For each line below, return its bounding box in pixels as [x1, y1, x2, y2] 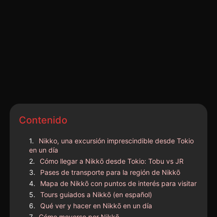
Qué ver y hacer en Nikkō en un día [40, 201, 152, 210]
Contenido [19, 114, 67, 126]
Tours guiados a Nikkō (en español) [40, 190, 152, 199]
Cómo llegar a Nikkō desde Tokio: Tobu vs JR [40, 156, 184, 165]
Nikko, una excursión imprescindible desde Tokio [39, 136, 194, 145]
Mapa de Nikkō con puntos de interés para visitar [40, 179, 197, 187]
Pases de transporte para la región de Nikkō [40, 168, 180, 176]
